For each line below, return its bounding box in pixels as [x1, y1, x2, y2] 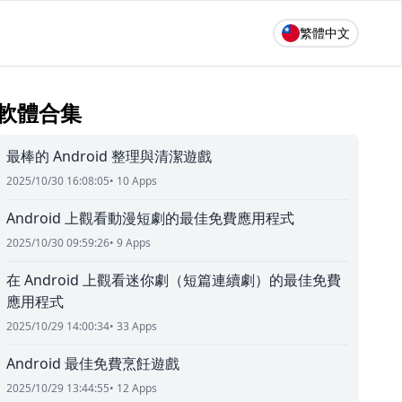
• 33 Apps [109, 319, 157, 334]
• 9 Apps [109, 235, 151, 250]
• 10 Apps [109, 173, 157, 188]
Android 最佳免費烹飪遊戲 [5, 354, 179, 373]
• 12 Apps [109, 380, 157, 396]
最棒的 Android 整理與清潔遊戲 [5, 146, 212, 166]
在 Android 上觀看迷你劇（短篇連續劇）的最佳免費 [5, 270, 341, 290]
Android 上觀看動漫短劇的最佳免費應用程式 [5, 208, 294, 228]
